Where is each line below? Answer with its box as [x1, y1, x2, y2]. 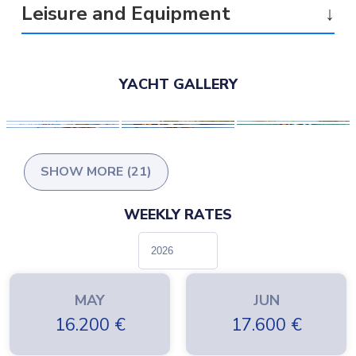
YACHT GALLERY [118, 75, 238, 95]
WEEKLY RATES [124, 205, 232, 225]
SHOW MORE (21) [41, 163, 152, 181]
